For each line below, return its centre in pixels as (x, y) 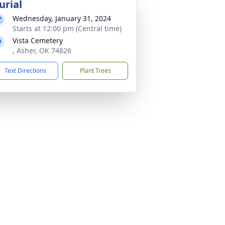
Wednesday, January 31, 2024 (62, 18)
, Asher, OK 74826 (42, 50)
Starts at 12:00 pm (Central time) (67, 28)
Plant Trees (95, 71)
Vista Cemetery (38, 40)
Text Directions (25, 71)
